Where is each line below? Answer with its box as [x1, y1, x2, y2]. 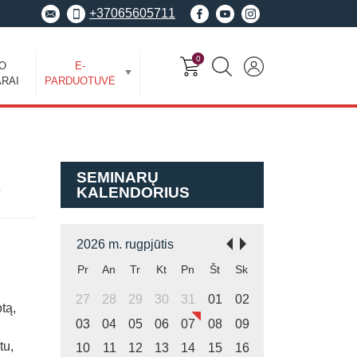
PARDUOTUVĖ [45, 75, 116, 87]
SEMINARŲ [76, 169, 159, 186]
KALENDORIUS [76, 184, 190, 201]
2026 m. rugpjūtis [76, 237, 174, 251]
